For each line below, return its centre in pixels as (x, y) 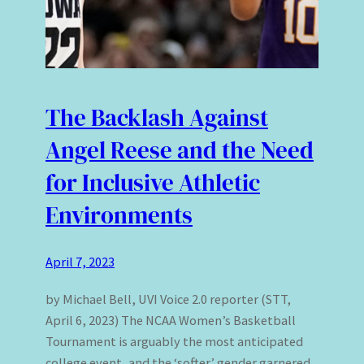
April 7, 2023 (80, 262)
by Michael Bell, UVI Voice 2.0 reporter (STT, (168, 299)
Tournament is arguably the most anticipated (174, 342)
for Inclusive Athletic (153, 182)
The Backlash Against (157, 117)
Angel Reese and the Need (180, 150)
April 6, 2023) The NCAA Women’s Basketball (171, 321)
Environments (119, 215)
